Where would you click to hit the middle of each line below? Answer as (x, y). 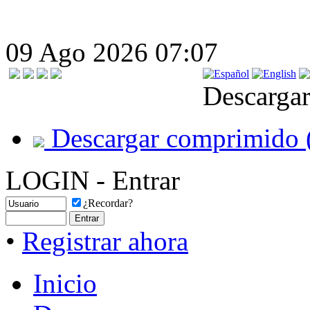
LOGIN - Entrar (93, 180)
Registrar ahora (105, 241)
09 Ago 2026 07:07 (112, 52)
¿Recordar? (108, 203)
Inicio (65, 283)
